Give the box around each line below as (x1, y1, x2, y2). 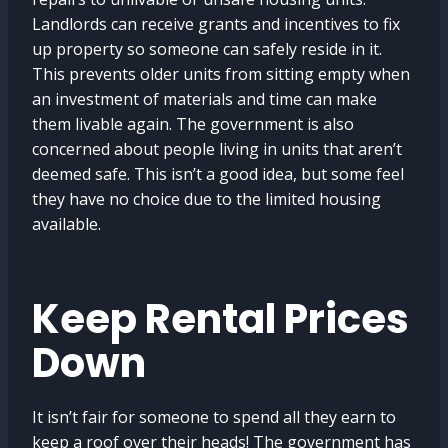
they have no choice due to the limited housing (32, 188, 381, 210)
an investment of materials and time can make (32, 88, 377, 110)
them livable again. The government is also (32, 113, 354, 135)
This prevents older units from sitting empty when (32, 63, 410, 85)
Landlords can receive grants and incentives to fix (32, 13, 400, 35)
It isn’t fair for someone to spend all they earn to (32, 406, 396, 428)
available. (32, 213, 101, 235)
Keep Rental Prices (32, 291, 409, 347)
